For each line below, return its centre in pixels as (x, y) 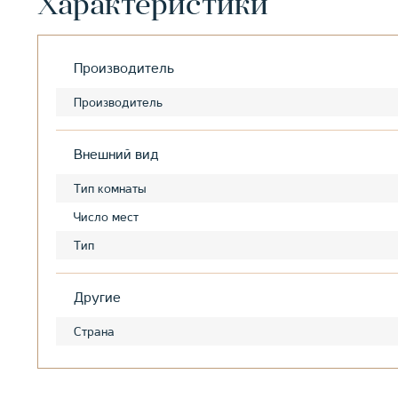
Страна (94, 332)
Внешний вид (116, 155)
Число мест (106, 217)
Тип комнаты (110, 189)
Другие (97, 298)
